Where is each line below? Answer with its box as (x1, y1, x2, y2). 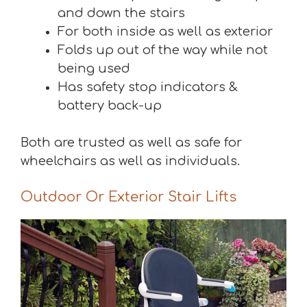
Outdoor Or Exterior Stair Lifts (21, 189, 236, 206)
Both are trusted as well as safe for (21, 136, 242, 150)
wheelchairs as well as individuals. (21, 154, 240, 169)
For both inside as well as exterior (58, 25, 273, 39)
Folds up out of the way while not (58, 43, 268, 58)
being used (58, 62, 130, 76)
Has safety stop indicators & (58, 80, 238, 95)
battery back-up (58, 99, 162, 113)
